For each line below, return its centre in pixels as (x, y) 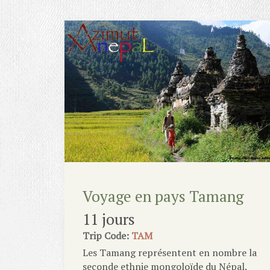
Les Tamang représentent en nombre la (170, 252)
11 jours (109, 219)
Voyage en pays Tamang (163, 196)
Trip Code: (106, 235)
